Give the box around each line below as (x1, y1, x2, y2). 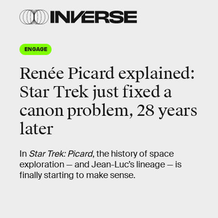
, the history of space (92, 148, 174, 159)
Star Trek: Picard (29, 148, 92, 159)
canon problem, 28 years (19, 101, 198, 121)
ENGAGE (24, 45, 47, 52)
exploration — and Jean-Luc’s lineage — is (19, 159, 182, 170)
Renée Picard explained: (19, 64, 195, 84)
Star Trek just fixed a (19, 82, 172, 102)
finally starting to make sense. (19, 170, 135, 181)
